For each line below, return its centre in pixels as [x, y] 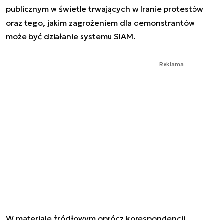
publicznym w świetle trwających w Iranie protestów [105, 9]
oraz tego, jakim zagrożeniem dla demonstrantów [100, 23]
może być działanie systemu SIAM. [71, 36]
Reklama [171, 64]
